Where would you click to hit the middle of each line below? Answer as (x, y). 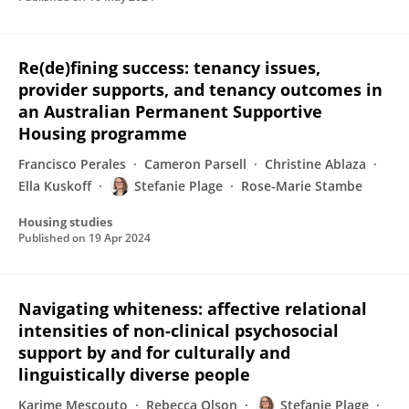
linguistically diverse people (134, 374)
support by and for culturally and (154, 352)
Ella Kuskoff (55, 186)
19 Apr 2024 (120, 238)
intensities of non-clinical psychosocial (178, 330)
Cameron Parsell (195, 164)
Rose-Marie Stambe (302, 186)
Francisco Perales (72, 164)
